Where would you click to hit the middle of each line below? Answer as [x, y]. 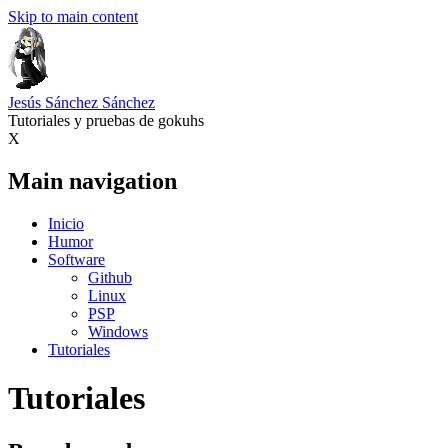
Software [76, 259]
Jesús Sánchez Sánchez [81, 102]
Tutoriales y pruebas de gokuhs [106, 120]
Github [110, 277]
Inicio [66, 223]
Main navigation [92, 180]
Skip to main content [73, 16]
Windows [118, 331]
